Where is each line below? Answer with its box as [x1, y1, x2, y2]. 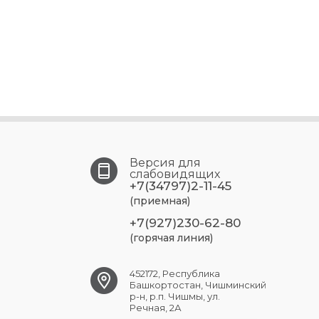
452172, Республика [130, 267, 220, 279]
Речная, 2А [130, 301, 182, 313]
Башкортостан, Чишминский [130, 278, 266, 291]
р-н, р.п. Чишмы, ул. [130, 290, 220, 302]
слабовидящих [130, 167, 220, 181]
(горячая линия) [130, 231, 213, 244]
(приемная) [130, 194, 190, 207]
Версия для [130, 155, 201, 169]
